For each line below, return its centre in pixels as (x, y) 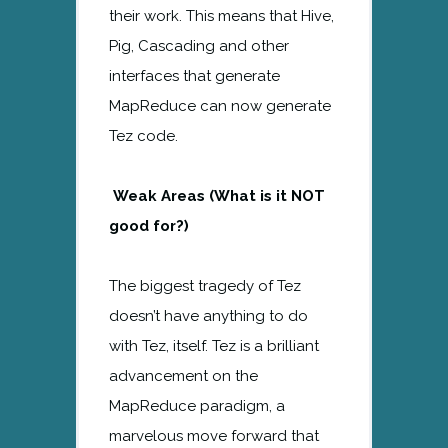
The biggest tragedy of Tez (205, 285)
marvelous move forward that (214, 435)
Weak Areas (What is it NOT (217, 195)
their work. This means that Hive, (221, 15)
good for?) (149, 225)
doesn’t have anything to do (208, 315)
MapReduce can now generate (220, 105)
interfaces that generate (194, 75)
